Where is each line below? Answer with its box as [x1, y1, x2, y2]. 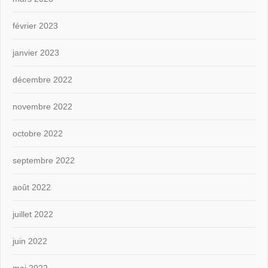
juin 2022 [13, 236, 47, 246]
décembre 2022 [13, 74, 72, 84]
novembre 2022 [13, 101, 72, 111]
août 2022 [13, 182, 51, 192]
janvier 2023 [13, 47, 59, 57]
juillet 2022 [13, 209, 53, 219]
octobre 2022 [13, 128, 63, 138]
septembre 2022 [13, 155, 75, 165]
